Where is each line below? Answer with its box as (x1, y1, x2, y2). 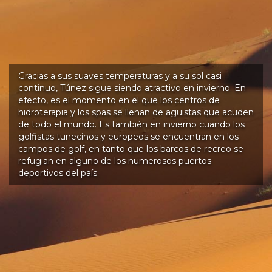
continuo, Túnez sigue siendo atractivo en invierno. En (18, 83, 246, 94)
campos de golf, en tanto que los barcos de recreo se (18, 143, 243, 155)
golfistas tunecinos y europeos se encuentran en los (18, 131, 239, 143)
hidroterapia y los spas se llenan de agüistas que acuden (18, 107, 254, 118)
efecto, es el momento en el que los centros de (18, 95, 220, 106)
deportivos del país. (18, 168, 99, 179)
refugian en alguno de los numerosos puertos (18, 155, 211, 167)
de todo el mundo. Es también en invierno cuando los (18, 119, 245, 131)
